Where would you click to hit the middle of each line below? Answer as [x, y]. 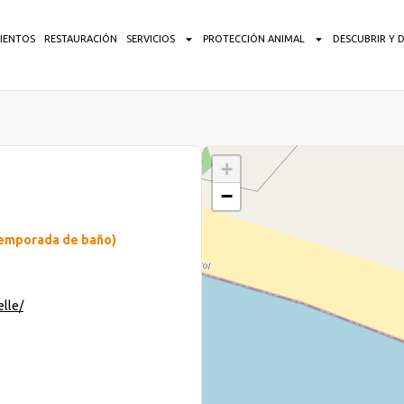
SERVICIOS [150, 39]
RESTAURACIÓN [80, 39]
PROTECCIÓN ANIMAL [253, 39]
